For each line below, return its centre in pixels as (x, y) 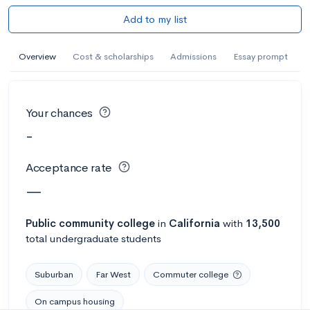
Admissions (193, 56)
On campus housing (75, 301)
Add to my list (155, 19)
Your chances (59, 113)
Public (41, 223)
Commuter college (191, 274)
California (194, 223)
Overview (37, 56)
